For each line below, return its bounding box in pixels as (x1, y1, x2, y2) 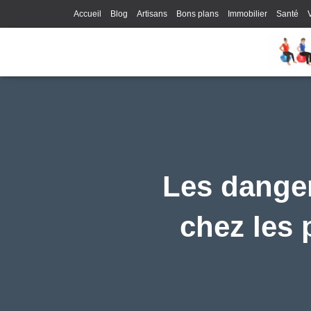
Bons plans (176, 9, 219, 19)
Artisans (137, 9, 167, 19)
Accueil (74, 9, 101, 19)
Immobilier (228, 9, 267, 19)
